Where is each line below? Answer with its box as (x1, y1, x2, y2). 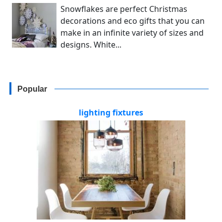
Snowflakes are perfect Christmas (60, 3, 187, 14)
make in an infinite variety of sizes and (60, 27, 204, 38)
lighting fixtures (79, 107, 143, 118)
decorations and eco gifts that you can (60, 15, 205, 26)
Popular (17, 84, 48, 93)
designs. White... (60, 39, 121, 50)
